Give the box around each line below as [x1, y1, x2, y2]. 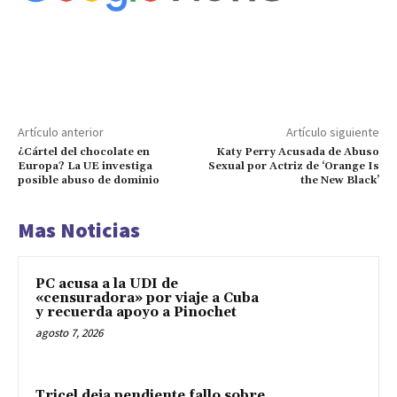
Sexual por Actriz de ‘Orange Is [207, 160, 379, 174]
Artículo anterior [18, 124, 104, 141]
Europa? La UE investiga [18, 160, 152, 174]
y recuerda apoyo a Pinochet [35, 304, 237, 322]
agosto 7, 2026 [35, 325, 103, 341]
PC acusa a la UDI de [35, 276, 178, 293]
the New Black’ [300, 174, 379, 188]
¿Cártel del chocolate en [18, 145, 150, 160]
